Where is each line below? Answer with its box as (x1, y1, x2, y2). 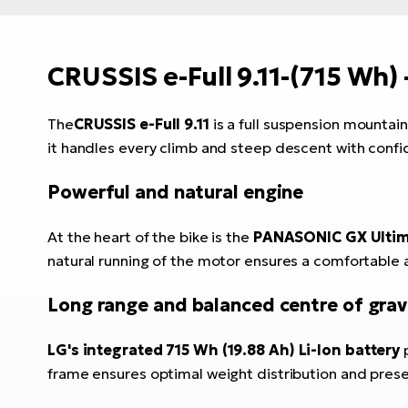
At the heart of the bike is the (47, 227, 253, 246)
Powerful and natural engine (47, 179, 304, 204)
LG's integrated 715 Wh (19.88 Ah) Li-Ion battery (47, 340, 401, 359)
